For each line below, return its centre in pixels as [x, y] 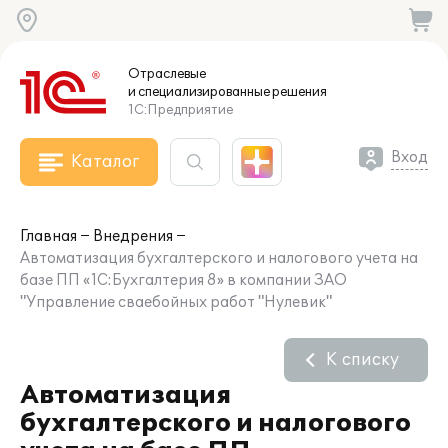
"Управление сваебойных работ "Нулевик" [176, 302]
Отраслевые [167, 74]
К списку [362, 360]
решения [298, 92]
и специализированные [199, 92]
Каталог [105, 162]
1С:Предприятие [180, 110]
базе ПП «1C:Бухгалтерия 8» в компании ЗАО [183, 280]
